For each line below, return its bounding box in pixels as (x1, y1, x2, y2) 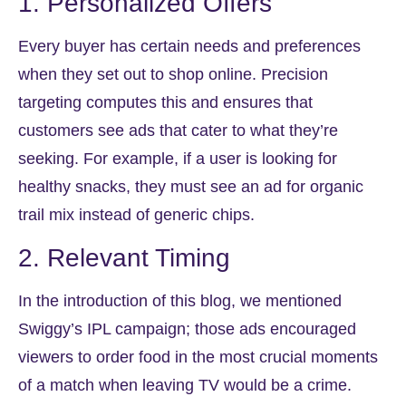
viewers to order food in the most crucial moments (18, 347, 378, 366)
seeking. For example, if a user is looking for (18, 150, 337, 169)
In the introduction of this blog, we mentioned (18, 291, 342, 310)
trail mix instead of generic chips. (18, 206, 255, 225)
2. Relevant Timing (18, 243, 230, 272)
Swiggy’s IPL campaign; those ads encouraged (18, 319, 356, 338)
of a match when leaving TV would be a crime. (18, 375, 352, 394)
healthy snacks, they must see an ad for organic (18, 178, 363, 197)
